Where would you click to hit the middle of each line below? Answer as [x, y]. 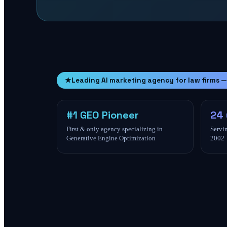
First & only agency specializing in [115, 129]
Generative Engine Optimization [111, 138]
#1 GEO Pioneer [103, 115]
